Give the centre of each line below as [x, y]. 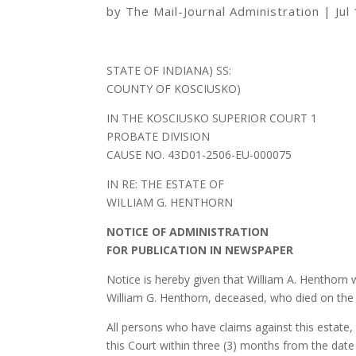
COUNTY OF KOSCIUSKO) [174, 88]
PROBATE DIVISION [159, 136]
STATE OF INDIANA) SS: [169, 70]
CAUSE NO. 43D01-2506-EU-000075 [199, 154]
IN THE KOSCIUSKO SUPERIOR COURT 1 [212, 118]
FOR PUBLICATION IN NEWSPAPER [200, 250]
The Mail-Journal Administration [223, 11]
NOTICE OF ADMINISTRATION [188, 231]
